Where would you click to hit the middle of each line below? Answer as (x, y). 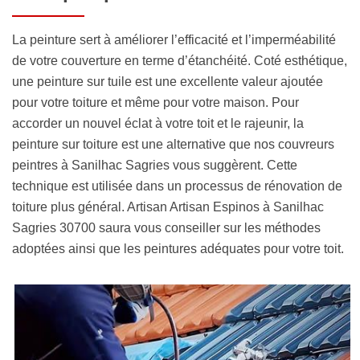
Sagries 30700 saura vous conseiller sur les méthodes (166, 228)
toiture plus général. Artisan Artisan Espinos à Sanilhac (168, 207)
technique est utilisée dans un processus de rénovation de (177, 186)
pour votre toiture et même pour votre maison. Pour (155, 103)
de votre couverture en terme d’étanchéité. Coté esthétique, (180, 61)
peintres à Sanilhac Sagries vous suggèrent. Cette (155, 166)
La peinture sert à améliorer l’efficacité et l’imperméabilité (174, 40)
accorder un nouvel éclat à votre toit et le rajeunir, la (158, 124)
